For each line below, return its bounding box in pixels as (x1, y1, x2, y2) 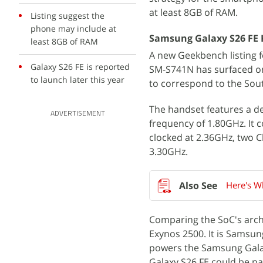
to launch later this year (31, 74, 124, 85)
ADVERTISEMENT (50, 110, 105, 117)
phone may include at (31, 23, 116, 34)
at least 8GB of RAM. (149, 6, 238, 19)
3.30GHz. (149, 145, 188, 158)
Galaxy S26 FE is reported (31, 61, 130, 72)
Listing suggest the (31, 10, 104, 21)
